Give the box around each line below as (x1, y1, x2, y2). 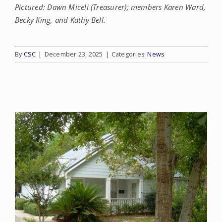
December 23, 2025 (44, 50, 103, 58)
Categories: (111, 50, 148, 58)
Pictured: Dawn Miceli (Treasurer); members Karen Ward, (15, 1, 206, 12)
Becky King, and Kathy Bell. (15, 14, 106, 25)
